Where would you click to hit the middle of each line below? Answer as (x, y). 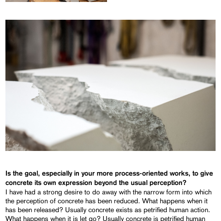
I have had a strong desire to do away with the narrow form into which (109, 192)
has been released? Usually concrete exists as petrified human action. (108, 209)
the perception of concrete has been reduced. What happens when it (107, 201)
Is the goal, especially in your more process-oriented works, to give (110, 173)
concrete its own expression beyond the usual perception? (96, 183)
